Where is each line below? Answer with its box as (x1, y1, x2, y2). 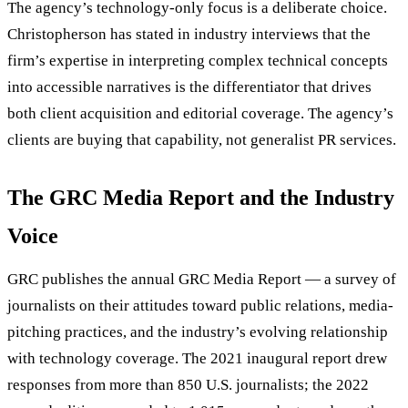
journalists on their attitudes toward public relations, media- (7, 297, 393, 315)
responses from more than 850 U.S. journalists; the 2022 (7, 376, 369, 394)
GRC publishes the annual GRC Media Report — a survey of (7, 270, 396, 289)
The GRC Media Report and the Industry (7, 186, 394, 210)
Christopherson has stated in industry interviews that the (7, 25, 371, 44)
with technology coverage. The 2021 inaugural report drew (7, 350, 387, 368)
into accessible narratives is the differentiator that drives (7, 78, 372, 97)
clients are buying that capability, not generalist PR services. (7, 131, 396, 149)
